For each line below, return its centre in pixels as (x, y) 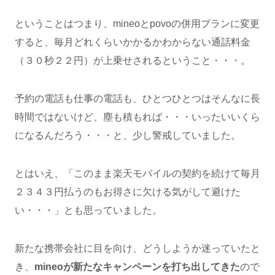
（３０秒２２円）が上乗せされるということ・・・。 (133, 60)
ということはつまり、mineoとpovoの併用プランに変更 (137, 23)
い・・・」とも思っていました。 (88, 210)
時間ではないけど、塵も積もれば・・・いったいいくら (137, 117)
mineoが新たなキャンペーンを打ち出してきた (137, 266)
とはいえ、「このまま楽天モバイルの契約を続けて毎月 (137, 173)
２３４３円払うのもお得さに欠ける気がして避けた (128, 192)
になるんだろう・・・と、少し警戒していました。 (128, 135)
